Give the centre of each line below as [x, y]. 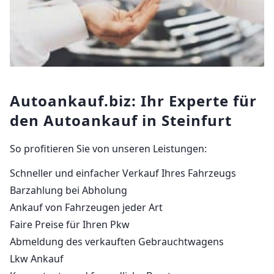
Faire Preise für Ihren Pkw [70, 224]
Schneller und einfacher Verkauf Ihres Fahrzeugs [123, 173]
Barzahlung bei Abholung [68, 190]
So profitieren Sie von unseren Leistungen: [108, 148]
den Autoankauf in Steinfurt [121, 120]
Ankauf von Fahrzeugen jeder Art [86, 207]
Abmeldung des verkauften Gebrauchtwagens [117, 241]
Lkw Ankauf [37, 258]
